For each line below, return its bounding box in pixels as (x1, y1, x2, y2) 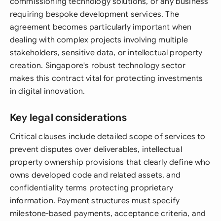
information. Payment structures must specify (10, 196, 180, 206)
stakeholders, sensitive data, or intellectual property (10, 48, 203, 58)
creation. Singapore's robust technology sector (10, 61, 186, 71)
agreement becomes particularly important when (10, 22, 192, 32)
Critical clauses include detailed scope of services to (10, 132, 206, 142)
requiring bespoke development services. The (10, 9, 179, 19)
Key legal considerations (10, 111, 127, 124)
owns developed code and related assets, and (10, 170, 181, 180)
